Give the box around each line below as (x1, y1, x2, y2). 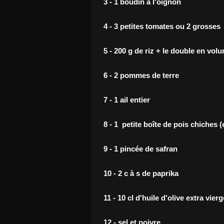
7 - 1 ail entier (103, 95, 150, 104)
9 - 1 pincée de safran (103, 144, 177, 153)
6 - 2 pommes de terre (103, 71, 179, 79)
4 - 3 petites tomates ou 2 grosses (103, 22, 220, 30)
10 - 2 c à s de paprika (103, 169, 178, 177)
